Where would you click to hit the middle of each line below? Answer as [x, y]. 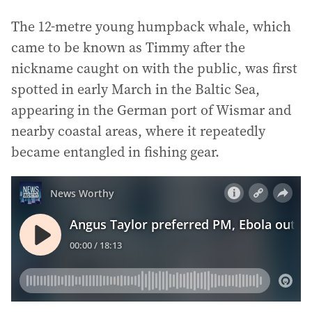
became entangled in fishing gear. [115, 152]
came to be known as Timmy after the [128, 47]
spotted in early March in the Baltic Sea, [135, 89]
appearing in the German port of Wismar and [151, 110]
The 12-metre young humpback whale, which [151, 26]
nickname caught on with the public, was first [154, 68]
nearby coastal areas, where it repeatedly [138, 131]
